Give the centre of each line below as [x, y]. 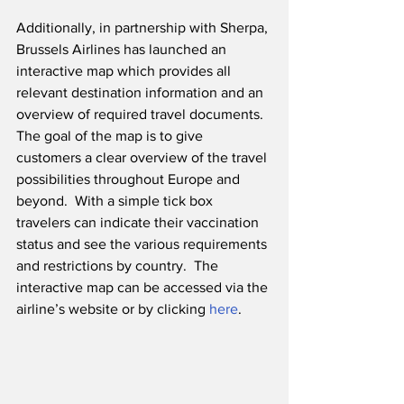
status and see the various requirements [143, 244]
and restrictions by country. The [119, 266]
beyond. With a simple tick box [116, 201]
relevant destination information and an [142, 93]
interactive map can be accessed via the [144, 288]
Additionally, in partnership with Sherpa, [144, 28]
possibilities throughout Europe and [130, 179]
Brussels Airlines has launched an [123, 50]
